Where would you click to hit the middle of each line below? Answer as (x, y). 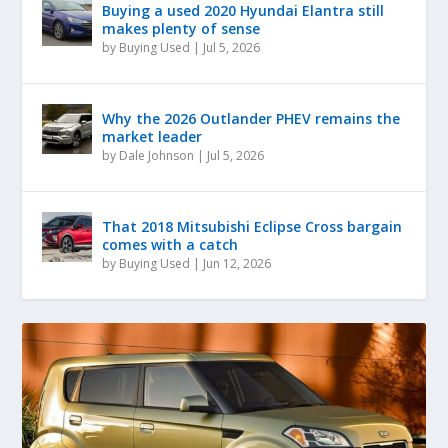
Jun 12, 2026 (237, 263)
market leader (152, 136)
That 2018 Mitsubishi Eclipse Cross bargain (252, 226)
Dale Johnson (157, 155)
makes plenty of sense (181, 28)
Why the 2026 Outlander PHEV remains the (251, 118)
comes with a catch (170, 244)
